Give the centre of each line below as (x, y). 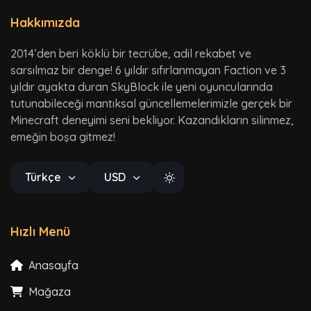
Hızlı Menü (40, 231)
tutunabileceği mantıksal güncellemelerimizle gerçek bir (151, 103)
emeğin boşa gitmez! (63, 136)
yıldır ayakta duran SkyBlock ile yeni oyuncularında (142, 86)
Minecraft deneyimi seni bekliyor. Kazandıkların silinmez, (152, 120)
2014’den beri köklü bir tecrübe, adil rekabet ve (131, 53)
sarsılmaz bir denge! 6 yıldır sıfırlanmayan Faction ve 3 (148, 70)
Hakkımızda (45, 22)
